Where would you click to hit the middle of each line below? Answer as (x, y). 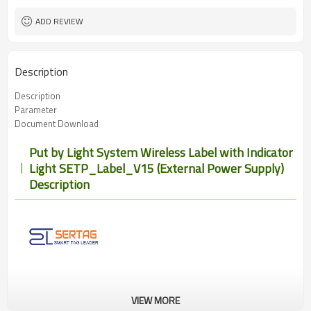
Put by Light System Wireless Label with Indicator (161, 152)
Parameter (36, 110)
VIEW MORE (155, 300)
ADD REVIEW (59, 21)
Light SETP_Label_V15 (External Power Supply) (156, 168)
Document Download (57, 124)
